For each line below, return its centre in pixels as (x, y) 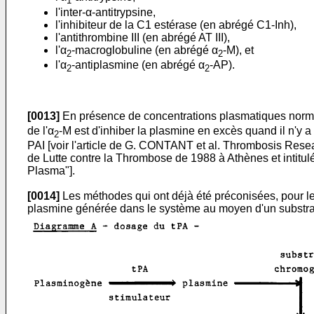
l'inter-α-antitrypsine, (105, 12)
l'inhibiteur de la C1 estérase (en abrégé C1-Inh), (176, 25)
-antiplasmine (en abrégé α (138, 64)
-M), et (238, 50)
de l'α (41, 131)
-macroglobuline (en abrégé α (145, 50)
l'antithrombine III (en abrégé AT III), (143, 37)
